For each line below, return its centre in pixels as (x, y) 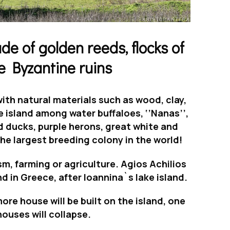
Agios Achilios (153, 164)
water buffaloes (105, 113)
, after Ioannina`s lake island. (120, 177)
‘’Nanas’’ (165, 113)
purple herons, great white (100, 127)
